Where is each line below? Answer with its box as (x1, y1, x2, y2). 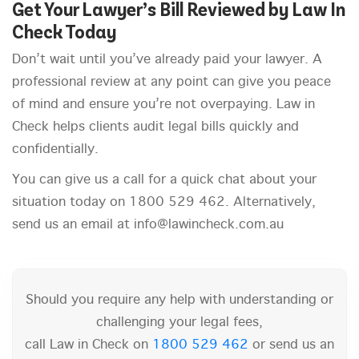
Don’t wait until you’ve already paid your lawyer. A (12, 53, 322, 67)
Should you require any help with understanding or (26, 293, 333, 308)
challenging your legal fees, (96, 316, 263, 330)
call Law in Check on (25, 338, 152, 353)
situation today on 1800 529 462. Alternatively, (12, 196, 316, 210)
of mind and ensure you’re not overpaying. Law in (12, 98, 315, 112)
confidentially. (12, 143, 99, 157)
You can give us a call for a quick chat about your (12, 173, 317, 188)
